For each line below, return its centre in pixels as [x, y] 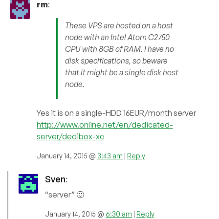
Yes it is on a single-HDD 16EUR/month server [116, 113]
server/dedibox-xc [70, 137]
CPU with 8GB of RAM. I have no [120, 49]
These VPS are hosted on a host [119, 26]
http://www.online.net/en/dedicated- [105, 125]
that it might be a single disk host [122, 73]
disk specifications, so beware [116, 61]
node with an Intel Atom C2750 [117, 37]
